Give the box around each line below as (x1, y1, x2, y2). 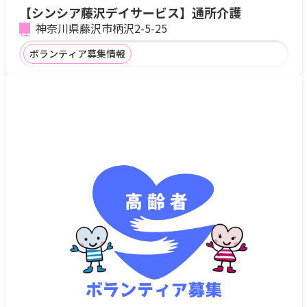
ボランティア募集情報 (29, 46, 125, 60)
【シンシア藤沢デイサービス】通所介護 (19, 3, 241, 21)
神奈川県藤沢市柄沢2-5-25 (35, 19, 167, 36)
